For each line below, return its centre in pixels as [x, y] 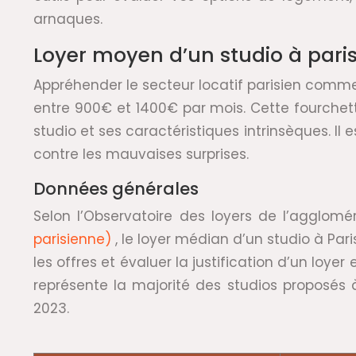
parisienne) [75, 239]
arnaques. [68, 19]
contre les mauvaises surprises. [141, 154]
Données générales [116, 189]
